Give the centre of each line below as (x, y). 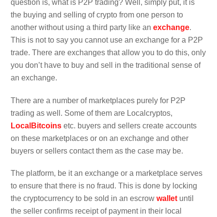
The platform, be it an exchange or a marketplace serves (107, 173)
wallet (167, 199)
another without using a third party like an (82, 27)
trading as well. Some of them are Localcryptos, (92, 113)
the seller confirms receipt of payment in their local (96, 211)
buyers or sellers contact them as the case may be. (97, 151)
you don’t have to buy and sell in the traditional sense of (106, 65)
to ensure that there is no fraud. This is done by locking (104, 186)
